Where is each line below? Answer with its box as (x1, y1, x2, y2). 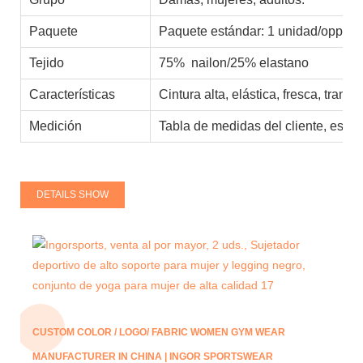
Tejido (29, 55, 64, 70)
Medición (29, 118, 85, 133)
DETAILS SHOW (36, 189, 109, 201)
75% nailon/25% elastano (159, 55, 309, 70)
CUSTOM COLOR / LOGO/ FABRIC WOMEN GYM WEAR (32, 326, 285, 338)
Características (29, 87, 115, 101)
